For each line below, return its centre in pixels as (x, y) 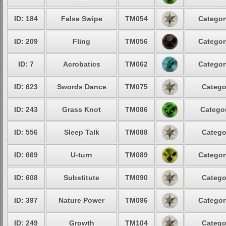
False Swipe (81, 19)
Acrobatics (81, 64)
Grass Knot (81, 109)
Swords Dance (81, 87)
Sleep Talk (81, 132)
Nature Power (81, 200)
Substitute (81, 178)
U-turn (81, 155)
